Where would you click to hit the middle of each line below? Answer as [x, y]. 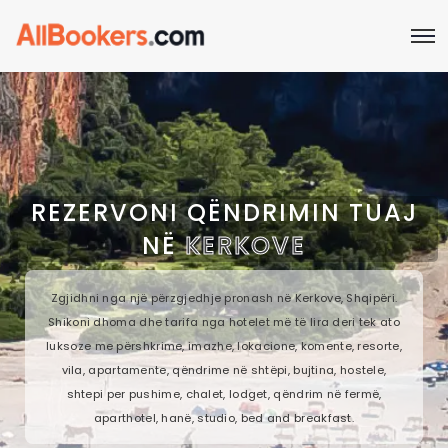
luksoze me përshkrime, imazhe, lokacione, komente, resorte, [224, 345]
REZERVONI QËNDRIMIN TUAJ [224, 212]
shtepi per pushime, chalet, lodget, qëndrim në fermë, [224, 393]
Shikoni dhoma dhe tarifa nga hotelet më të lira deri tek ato [224, 321]
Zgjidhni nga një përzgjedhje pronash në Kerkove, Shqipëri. [224, 297]
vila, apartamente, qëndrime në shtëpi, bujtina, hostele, [224, 369]
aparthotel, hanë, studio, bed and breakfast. [224, 417]
